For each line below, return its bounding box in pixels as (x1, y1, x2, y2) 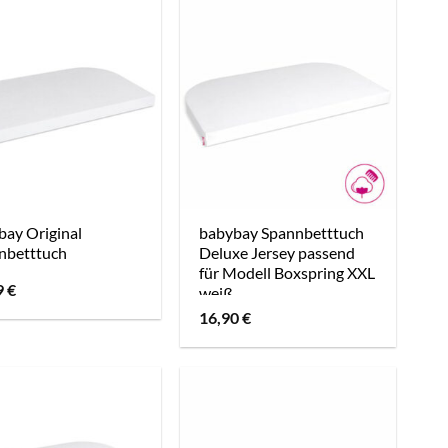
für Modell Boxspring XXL (199, 263, 376, 283)
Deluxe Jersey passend (199, 243, 356, 263)
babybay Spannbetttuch (199, 223, 365, 243)
